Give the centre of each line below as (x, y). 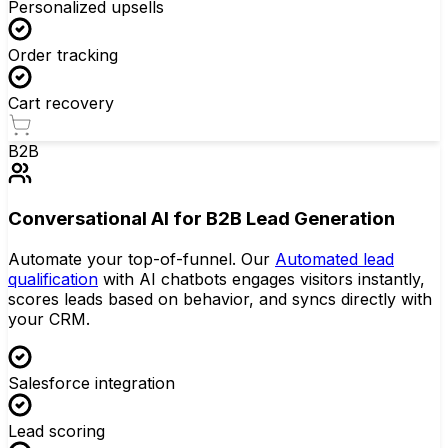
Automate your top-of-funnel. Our (141, 259)
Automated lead (334, 259)
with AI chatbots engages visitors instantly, (261, 279)
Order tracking (63, 54)
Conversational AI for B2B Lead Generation (201, 219)
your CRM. (49, 319)
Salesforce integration (91, 383)
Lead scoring (56, 431)
